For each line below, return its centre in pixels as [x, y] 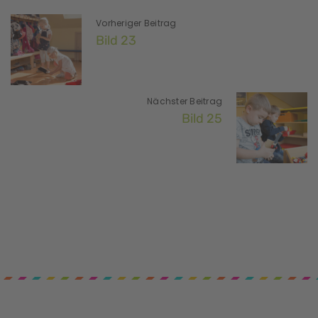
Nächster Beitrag [185, 101]
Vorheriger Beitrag [136, 23]
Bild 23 [116, 40]
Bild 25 [202, 118]
